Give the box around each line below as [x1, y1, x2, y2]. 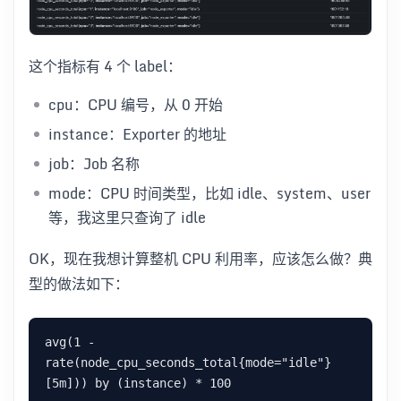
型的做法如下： [29, 271, 129, 295]
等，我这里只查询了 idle [48, 205, 206, 229]
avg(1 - [45, 334, 95, 349]
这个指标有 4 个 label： [29, 54, 182, 78]
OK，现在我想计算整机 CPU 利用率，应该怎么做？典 [29, 246, 372, 270]
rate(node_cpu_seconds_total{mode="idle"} [45, 354, 331, 370]
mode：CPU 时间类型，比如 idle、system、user [48, 181, 371, 205]
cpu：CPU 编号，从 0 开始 [48, 92, 223, 116]
